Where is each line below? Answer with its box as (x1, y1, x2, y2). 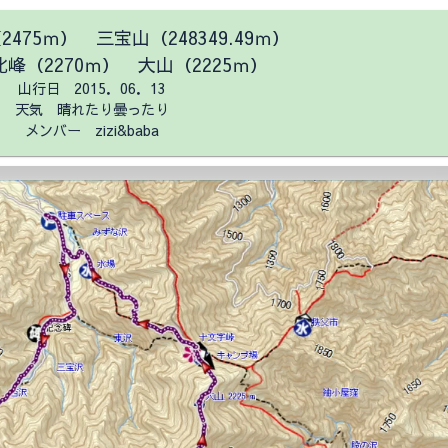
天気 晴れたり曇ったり (15, 99, 169, 120)
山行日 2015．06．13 (18, 78, 166, 99)
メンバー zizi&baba (25, 120, 159, 141)
